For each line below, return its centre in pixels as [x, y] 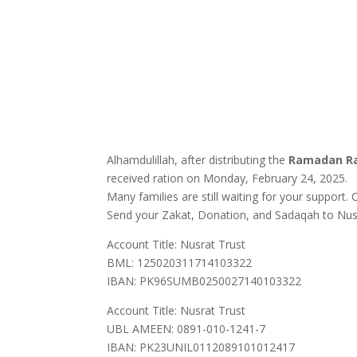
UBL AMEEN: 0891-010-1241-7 [186, 329]
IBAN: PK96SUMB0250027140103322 [204, 281]
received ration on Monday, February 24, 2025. [228, 178]
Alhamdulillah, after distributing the [198, 160]
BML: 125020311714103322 [180, 263]
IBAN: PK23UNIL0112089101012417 [201, 347]
